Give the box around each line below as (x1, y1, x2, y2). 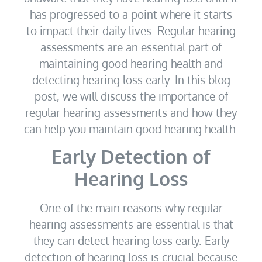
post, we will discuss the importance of (34, 89, 228, 104)
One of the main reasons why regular (39, 200, 223, 215)
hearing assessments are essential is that (29, 216, 233, 231)
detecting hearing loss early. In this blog (32, 73, 230, 87)
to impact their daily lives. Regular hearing (26, 23, 236, 38)
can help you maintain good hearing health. (24, 122, 238, 136)
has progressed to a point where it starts (30, 7, 232, 22)
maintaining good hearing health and (39, 56, 223, 71)
